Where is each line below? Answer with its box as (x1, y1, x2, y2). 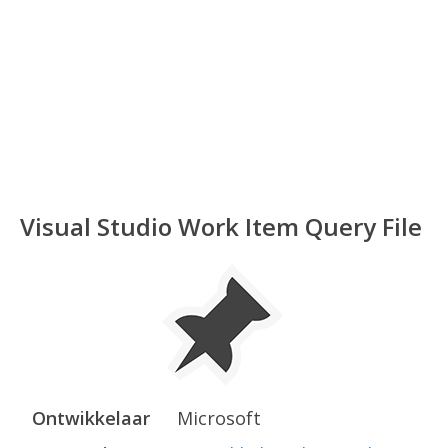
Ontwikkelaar (32, 406, 150, 430)
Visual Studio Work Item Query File (20, 210, 422, 243)
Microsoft (177, 406, 261, 430)
